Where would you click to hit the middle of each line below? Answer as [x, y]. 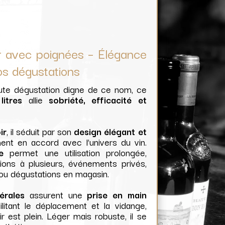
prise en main [117, 195]
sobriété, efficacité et [98, 100]
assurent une [56, 195]
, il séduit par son [40, 131]
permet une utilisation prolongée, [75, 152]
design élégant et [110, 131]
